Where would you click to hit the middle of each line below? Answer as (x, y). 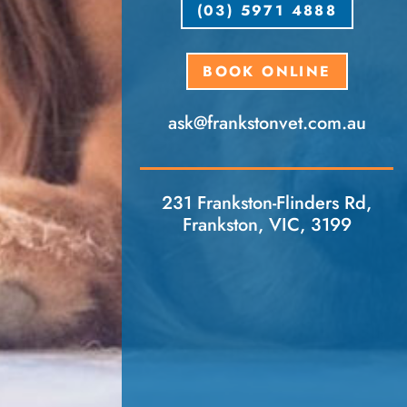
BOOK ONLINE (267, 71)
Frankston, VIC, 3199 (267, 225)
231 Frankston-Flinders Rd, (267, 203)
